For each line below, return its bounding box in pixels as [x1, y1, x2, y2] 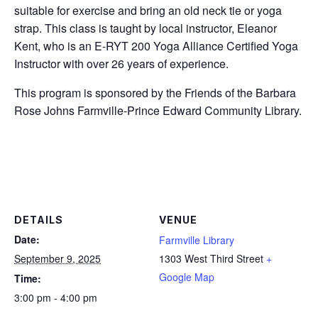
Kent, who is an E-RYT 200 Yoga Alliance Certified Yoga [14, 38, 298, 55]
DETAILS [14, 213, 63, 226]
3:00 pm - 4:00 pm [14, 290, 97, 305]
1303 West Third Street [159, 251, 263, 265]
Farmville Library [159, 232, 234, 247]
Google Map [159, 269, 214, 284]
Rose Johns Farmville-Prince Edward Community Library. [14, 102, 302, 119]
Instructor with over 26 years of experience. [14, 55, 229, 72]
